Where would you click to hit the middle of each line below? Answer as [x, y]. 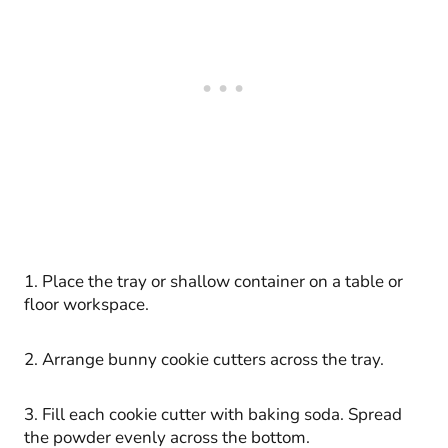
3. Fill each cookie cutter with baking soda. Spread [213, 414]
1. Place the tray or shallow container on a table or [213, 281]
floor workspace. [86, 304]
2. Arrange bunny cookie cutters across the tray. [204, 359]
